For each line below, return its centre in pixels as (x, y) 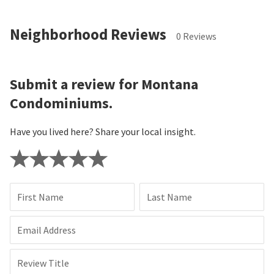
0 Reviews (196, 36)
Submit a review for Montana (104, 84)
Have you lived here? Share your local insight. (103, 132)
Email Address (46, 230)
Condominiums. (61, 103)
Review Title (43, 263)
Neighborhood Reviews (88, 35)
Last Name (169, 197)
